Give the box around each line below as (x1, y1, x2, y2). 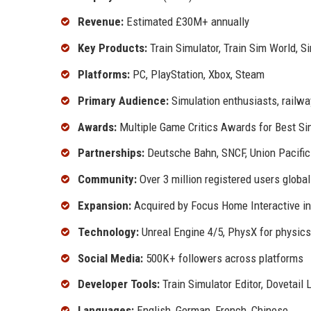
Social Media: (78, 251, 143, 265)
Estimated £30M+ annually (124, 15, 249, 29)
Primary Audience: (78, 93, 169, 108)
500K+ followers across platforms (143, 251, 303, 265)
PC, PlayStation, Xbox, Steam (130, 67, 264, 82)
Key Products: (78, 41, 147, 56)
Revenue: (78, 15, 124, 29)
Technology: (78, 224, 139, 239)
